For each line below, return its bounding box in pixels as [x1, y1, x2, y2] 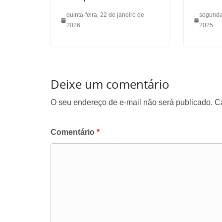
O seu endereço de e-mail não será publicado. [51, 98, 213, 107]
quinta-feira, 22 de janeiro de [66, 11, 144, 19]
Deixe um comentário [51, 76, 169, 93]
